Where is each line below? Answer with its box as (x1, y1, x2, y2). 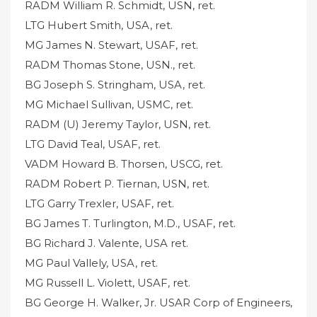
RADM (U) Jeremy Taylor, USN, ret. (25, 117, 211, 131)
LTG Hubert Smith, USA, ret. (25, 18, 173, 32)
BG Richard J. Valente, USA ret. (25, 236, 188, 250)
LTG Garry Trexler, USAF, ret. (25, 196, 174, 210)
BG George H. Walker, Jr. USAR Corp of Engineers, (25, 295, 292, 309)
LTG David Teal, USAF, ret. (25, 137, 161, 151)
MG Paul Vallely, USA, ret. (25, 255, 158, 270)
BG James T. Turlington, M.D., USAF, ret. (25, 216, 236, 230)
